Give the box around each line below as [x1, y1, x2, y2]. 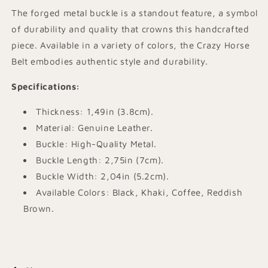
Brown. [23, 203, 54, 214]
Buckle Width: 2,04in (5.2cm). [36, 171, 169, 181]
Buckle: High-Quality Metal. [36, 139, 157, 149]
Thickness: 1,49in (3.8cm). [36, 106, 154, 117]
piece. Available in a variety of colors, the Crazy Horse [11, 40, 250, 50]
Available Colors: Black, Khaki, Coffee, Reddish [36, 187, 243, 197]
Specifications [11, 81, 77, 92]
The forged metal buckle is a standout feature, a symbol [11, 8, 258, 18]
